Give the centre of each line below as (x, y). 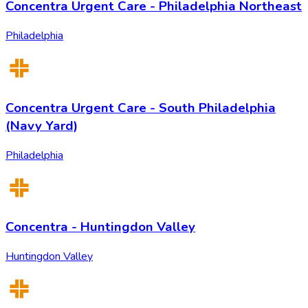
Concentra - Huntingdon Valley (100, 227)
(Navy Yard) (42, 125)
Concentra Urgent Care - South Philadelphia (141, 108)
